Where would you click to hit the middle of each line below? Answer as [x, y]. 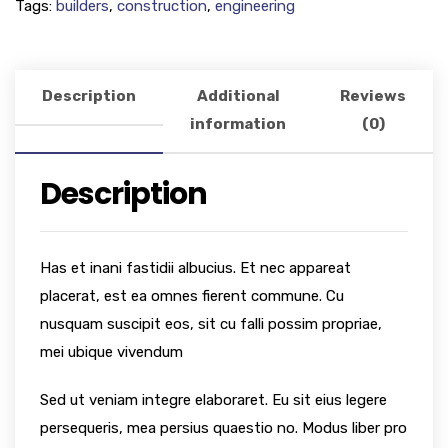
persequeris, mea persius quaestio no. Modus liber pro [223, 428]
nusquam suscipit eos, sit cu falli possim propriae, [211, 324]
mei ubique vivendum [111, 352]
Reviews [373, 96]
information [238, 124]
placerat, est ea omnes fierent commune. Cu [192, 296]
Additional [238, 96]
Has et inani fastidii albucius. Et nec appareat [195, 268]
